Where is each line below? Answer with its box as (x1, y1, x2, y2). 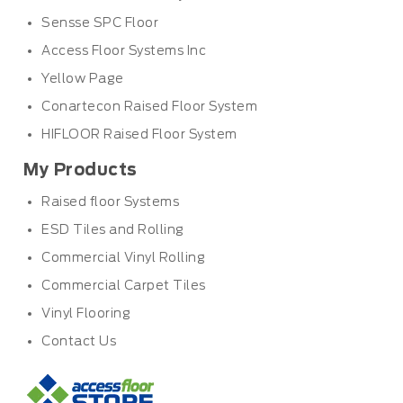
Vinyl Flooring (41, 307, 130, 320)
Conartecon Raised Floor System (41, 100, 257, 113)
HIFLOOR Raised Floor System (41, 128, 237, 141)
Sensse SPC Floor (41, 16, 158, 30)
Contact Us (41, 335, 116, 348)
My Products (23, 162, 138, 179)
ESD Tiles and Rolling (41, 223, 184, 237)
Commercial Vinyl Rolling (41, 251, 205, 264)
